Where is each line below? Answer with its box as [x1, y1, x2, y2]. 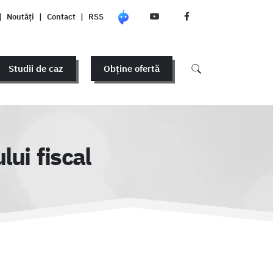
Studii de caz [8, 62, 63, 75]
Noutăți [7, 12, 34, 22]
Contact [47, 12, 76, 22]
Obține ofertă [103, 62, 160, 75]
